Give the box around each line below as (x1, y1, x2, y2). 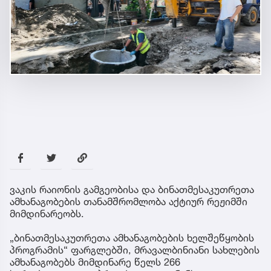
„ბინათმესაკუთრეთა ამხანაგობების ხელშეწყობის (10, 231, 254, 244)
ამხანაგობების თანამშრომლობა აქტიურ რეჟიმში (10, 195, 247, 207)
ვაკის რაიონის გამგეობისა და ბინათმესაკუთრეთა (10, 183, 254, 195)
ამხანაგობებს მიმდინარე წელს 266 (10, 255, 180, 268)
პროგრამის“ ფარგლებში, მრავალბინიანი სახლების (10, 243, 260, 256)
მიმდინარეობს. (10, 207, 84, 220)
